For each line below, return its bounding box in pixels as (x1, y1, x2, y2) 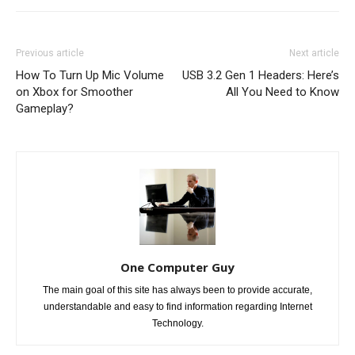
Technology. (151, 318, 204, 329)
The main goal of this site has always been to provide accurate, (43, 284, 312, 296)
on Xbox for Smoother (16, 85, 133, 99)
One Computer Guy (120, 259, 235, 275)
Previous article (16, 48, 84, 59)
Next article (289, 48, 339, 59)
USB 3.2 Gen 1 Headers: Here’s (182, 68, 339, 82)
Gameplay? (16, 101, 74, 116)
